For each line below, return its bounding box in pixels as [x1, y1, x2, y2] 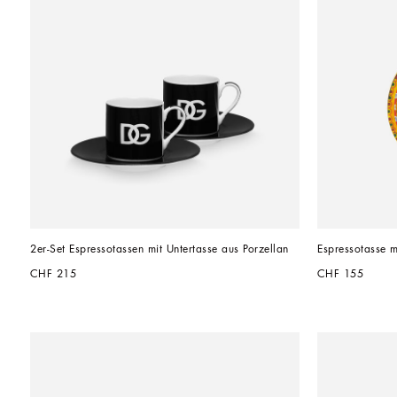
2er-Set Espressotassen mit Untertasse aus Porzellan [30, 244, 289, 255]
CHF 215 [30, 269, 77, 280]
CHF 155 [317, 269, 364, 280]
